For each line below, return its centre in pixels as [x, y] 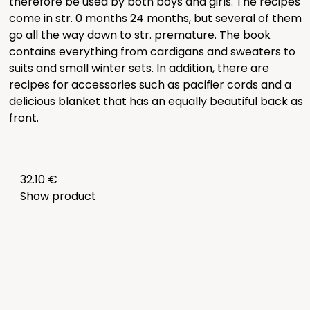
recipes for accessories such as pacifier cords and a [151, 85]
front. [24, 118]
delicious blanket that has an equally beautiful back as [156, 102]
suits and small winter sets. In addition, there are [139, 69]
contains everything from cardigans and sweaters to [153, 52]
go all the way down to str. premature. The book [140, 35]
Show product [58, 197]
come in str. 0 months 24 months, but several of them [156, 19]
